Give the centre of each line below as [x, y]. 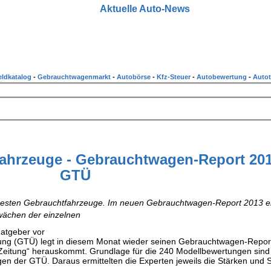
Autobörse [135, 77]
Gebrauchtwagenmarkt [75, 77]
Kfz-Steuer [175, 77]
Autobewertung [223, 77]
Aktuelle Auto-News [145, 9]
